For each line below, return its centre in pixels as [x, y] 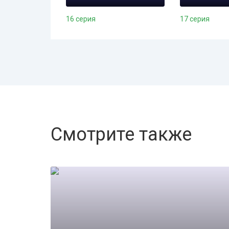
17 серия [195, 19]
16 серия [81, 19]
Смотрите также [121, 134]
